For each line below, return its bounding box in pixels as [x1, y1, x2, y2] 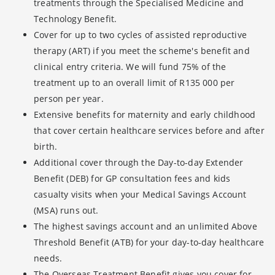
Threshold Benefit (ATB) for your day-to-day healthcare [34, 236, 265, 249]
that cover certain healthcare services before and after [34, 125, 265, 137]
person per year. [34, 93, 104, 105]
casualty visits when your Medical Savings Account [34, 188, 247, 201]
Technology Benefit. [34, 13, 117, 25]
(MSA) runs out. [34, 204, 99, 217]
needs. [34, 252, 63, 265]
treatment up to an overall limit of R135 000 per [34, 77, 235, 89]
